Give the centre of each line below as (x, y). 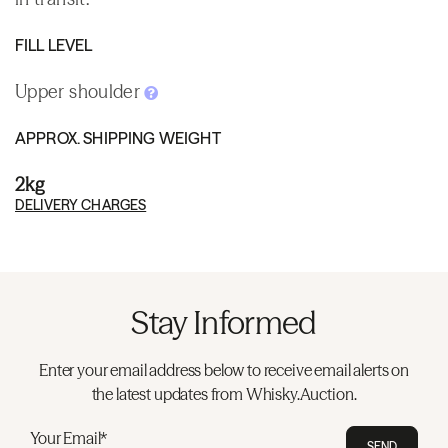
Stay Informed (224, 322)
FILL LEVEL (54, 44)
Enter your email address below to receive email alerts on (224, 369)
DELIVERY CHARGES (81, 204)
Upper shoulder (80, 91)
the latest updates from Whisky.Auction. (224, 393)
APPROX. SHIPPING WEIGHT (118, 137)
